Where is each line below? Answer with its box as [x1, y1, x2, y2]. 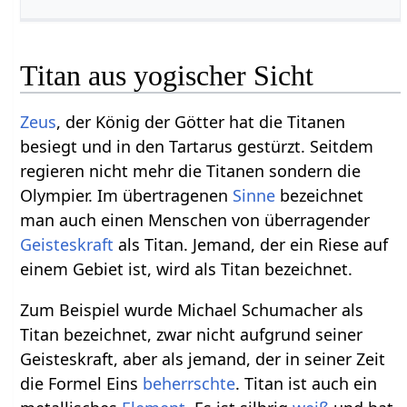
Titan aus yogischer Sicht [20, 58, 314, 92]
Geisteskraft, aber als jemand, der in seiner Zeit [20, 347, 386, 370]
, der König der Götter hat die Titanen [56, 110, 346, 133]
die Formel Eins [20, 372, 144, 394]
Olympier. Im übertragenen [20, 184, 233, 206]
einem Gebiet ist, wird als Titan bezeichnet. [20, 257, 353, 280]
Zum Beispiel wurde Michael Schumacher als [20, 298, 364, 321]
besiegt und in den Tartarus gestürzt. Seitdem [20, 134, 374, 157]
